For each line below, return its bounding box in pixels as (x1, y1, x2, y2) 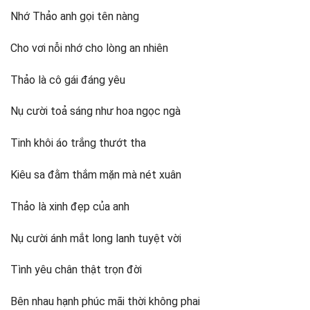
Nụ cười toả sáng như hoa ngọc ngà (10, 104, 181, 118)
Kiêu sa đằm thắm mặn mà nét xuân (10, 167, 181, 181)
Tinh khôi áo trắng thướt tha (10, 136, 146, 150)
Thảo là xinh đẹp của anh (10, 199, 129, 213)
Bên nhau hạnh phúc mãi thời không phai (10, 295, 200, 309)
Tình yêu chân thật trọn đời (10, 263, 142, 277)
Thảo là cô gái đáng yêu (10, 73, 125, 86)
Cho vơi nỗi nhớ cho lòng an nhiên (10, 41, 168, 55)
